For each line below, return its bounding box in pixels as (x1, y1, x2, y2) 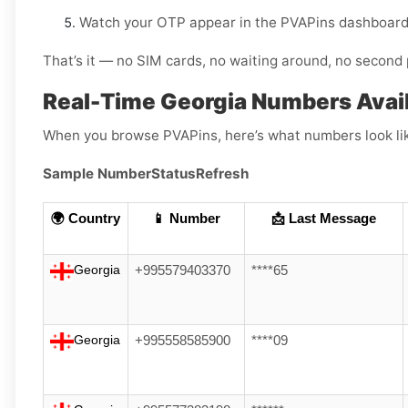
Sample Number (43, 165, 151, 183)
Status (151, 165, 196, 183)
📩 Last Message (271, 211, 376, 227)
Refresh (196, 165, 249, 183)
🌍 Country (51, 211, 120, 227)
